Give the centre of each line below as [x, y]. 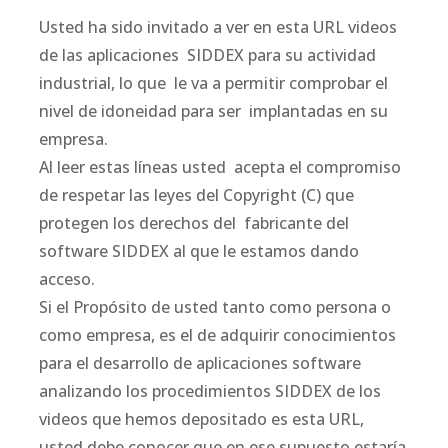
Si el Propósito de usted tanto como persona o [215, 306]
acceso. [67, 278]
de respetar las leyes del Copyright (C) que [196, 194]
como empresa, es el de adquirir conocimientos [217, 334]
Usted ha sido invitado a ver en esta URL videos [218, 26]
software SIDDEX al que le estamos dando [199, 250]
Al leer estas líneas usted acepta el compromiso [220, 166]
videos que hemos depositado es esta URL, [201, 418]
